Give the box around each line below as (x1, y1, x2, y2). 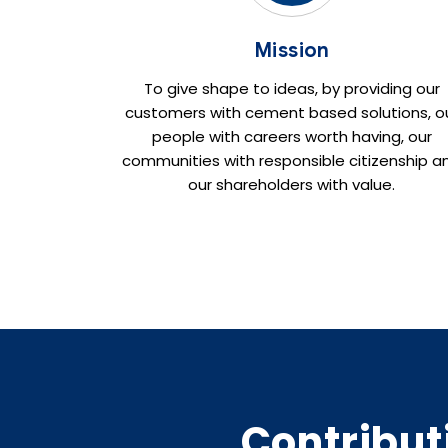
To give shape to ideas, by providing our (143, 77, 440, 99)
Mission (254, 37, 330, 63)
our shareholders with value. (188, 173, 396, 195)
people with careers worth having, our (151, 125, 432, 147)
